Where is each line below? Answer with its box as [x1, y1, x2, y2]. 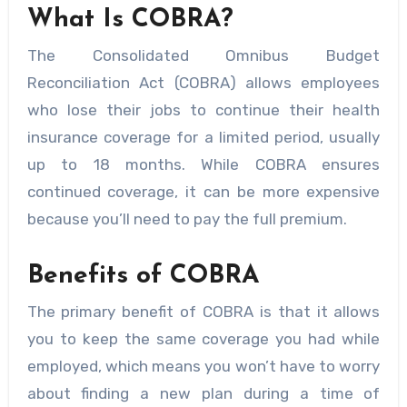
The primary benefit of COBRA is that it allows [26, 303, 381, 322]
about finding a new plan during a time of [26, 384, 381, 403]
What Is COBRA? [26, 6, 233, 33]
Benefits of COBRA [26, 263, 259, 289]
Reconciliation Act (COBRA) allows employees [26, 73, 381, 92]
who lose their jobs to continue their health [26, 100, 381, 119]
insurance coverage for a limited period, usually [26, 127, 381, 146]
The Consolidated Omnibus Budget [26, 45, 381, 65]
